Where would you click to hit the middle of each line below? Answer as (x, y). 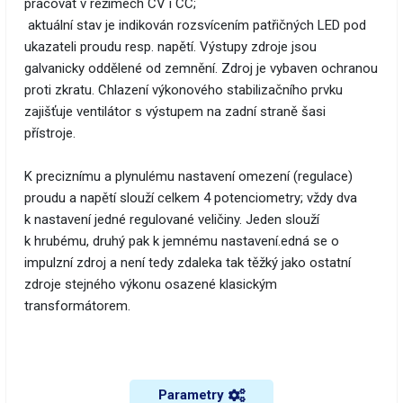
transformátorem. (77, 306)
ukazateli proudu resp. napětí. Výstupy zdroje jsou (170, 47)
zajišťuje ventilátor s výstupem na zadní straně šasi (175, 112)
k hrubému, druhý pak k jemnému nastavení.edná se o (182, 242)
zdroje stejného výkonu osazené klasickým (151, 285)
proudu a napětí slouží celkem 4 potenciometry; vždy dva (191, 198)
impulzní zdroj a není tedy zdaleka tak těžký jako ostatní (188, 263)
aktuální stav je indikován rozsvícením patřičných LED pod (195, 26)
